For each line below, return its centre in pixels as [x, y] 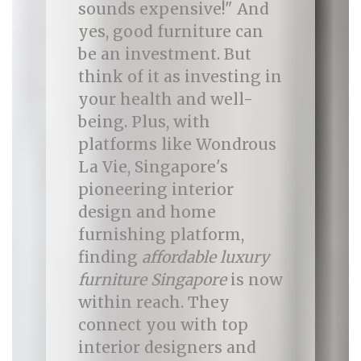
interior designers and [167, 347]
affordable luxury [205, 257]
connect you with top [163, 325]
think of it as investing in [180, 77]
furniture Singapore [152, 280]
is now [254, 280]
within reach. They [154, 302]
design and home [147, 212]
